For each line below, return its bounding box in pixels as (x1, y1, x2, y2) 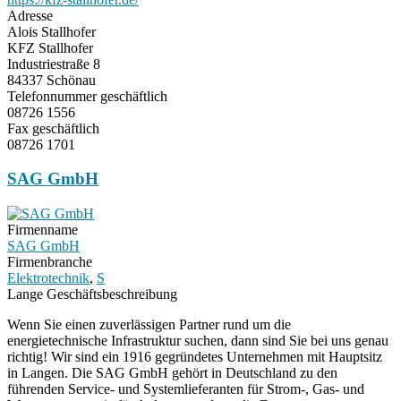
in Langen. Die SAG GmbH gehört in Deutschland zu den (7, 365, 337, 381)
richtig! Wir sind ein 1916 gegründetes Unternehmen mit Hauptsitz (7, 349, 382, 365)
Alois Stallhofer (7, 23, 96, 39)
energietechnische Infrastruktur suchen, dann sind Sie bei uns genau (7, 333, 388, 349)
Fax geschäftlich (7, 120, 99, 136)
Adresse (7, 7, 53, 23)
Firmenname (7, 222, 78, 238)
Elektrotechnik (7, 270, 90, 286)
